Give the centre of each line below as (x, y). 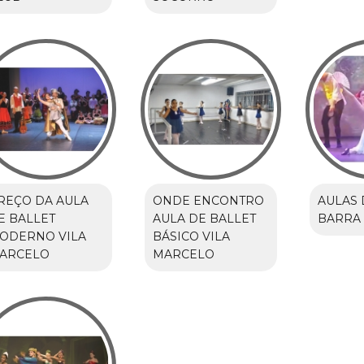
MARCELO (183, 254)
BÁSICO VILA (191, 236)
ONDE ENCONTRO (208, 200)
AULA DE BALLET (204, 218)
